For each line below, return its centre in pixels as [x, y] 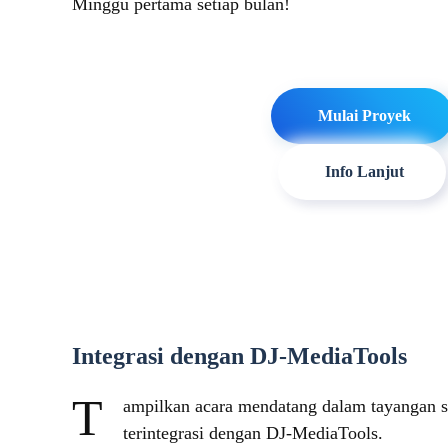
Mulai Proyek [364, 115]
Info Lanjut [364, 171]
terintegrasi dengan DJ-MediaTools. [253, 433]
